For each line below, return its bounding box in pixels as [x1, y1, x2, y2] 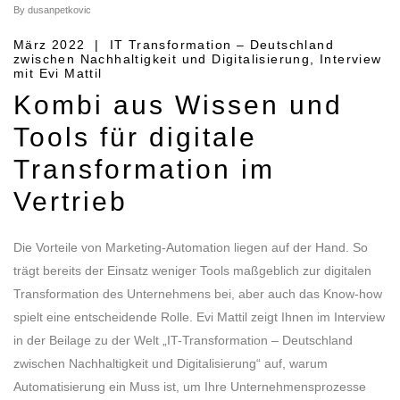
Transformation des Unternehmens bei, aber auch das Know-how [13, 286, 382, 301]
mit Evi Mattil [13, 65, 103, 80]
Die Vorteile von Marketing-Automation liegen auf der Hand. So [13, 239, 368, 254]
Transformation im [13, 154, 275, 184]
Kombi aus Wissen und [13, 89, 343, 120]
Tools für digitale [13, 121, 257, 152]
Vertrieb [13, 186, 128, 216]
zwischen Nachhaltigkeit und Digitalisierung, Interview [13, 51, 382, 66]
